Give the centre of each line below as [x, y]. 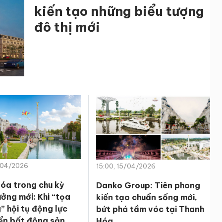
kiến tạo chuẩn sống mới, [146, 197]
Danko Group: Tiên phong [148, 185]
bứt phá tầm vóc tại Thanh [150, 209]
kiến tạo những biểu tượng [119, 11]
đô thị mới [67, 27]
